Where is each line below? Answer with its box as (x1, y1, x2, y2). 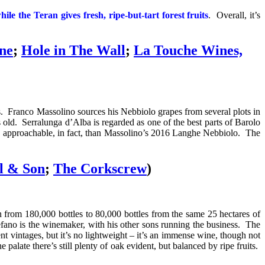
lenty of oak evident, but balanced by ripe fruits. (79, 241, 261, 251)
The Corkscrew (53, 161, 147, 177)
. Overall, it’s (208, 9, 260, 20)
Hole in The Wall (21, 43, 125, 59)
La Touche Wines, (134, 43, 243, 59)
